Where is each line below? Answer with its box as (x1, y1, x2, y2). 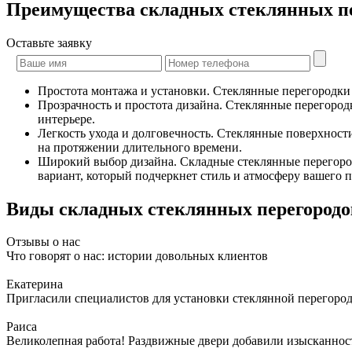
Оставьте (6, 35, 57, 49)
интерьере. (38, 112, 95, 126)
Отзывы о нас (6, 235, 80, 249)
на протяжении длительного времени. (38, 140, 242, 154)
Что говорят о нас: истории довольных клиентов (6, 249, 268, 263)
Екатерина (6, 277, 63, 291)
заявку (57, 35, 92, 49)
